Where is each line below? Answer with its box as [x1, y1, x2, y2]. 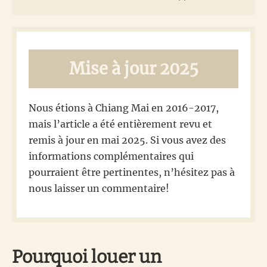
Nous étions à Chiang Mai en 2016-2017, [29, 101, 219, 114]
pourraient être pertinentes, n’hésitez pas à [29, 166, 235, 178]
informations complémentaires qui [29, 150, 194, 162]
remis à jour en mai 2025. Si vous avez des [29, 133, 226, 146]
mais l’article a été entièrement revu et [29, 117, 212, 130]
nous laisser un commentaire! [29, 182, 169, 194]
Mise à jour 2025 [69, 58, 198, 79]
